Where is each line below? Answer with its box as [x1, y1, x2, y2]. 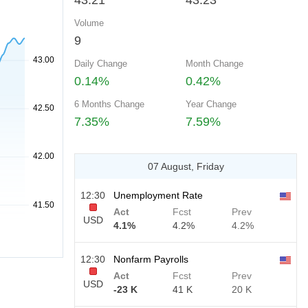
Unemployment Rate [113, 190, 203, 201]
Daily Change [74, 58, 127, 69]
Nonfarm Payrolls [113, 254, 188, 265]
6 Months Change [74, 99, 144, 109]
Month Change [186, 58, 243, 69]
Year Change [186, 99, 236, 109]
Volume [74, 18, 104, 28]
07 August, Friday [147, 161, 224, 172]
